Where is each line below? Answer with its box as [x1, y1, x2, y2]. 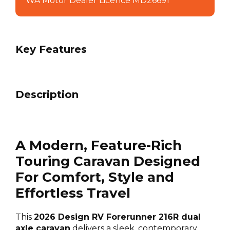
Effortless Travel [15, 185, 130, 202]
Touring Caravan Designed [15, 153, 200, 170]
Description [15, 88, 79, 101]
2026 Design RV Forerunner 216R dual [34, 212, 201, 222]
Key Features [15, 43, 87, 56]
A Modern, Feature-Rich [15, 137, 182, 154]
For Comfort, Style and [15, 169, 174, 186]
